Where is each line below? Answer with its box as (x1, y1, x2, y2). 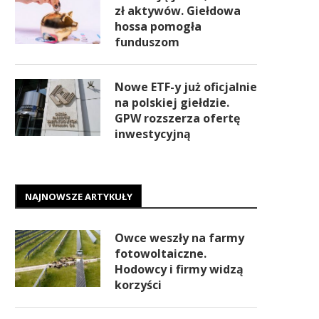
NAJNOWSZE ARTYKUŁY (25, 190, 132, 203)
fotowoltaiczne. (115, 246, 206, 261)
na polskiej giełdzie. (115, 95, 229, 110)
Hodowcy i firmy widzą (115, 261, 244, 277)
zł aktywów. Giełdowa (115, 3, 241, 19)
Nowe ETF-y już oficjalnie (115, 79, 257, 95)
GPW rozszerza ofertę (115, 110, 240, 126)
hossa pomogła (115, 19, 202, 34)
